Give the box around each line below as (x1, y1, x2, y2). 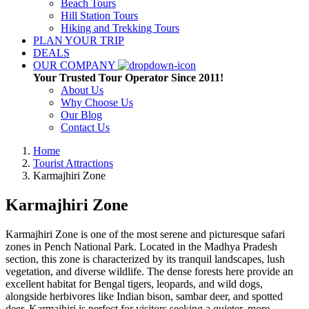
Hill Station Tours (61, 10, 138, 21)
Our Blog (61, 109, 102, 121)
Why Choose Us (61, 97, 133, 108)
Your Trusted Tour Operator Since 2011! (33, 72, 223, 83)
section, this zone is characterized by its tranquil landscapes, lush (6, 252, 285, 265)
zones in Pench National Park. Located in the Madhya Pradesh (6, 240, 277, 252)
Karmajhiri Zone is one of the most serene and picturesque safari (6, 228, 285, 240)
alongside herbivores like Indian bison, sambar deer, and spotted (6, 290, 283, 302)
